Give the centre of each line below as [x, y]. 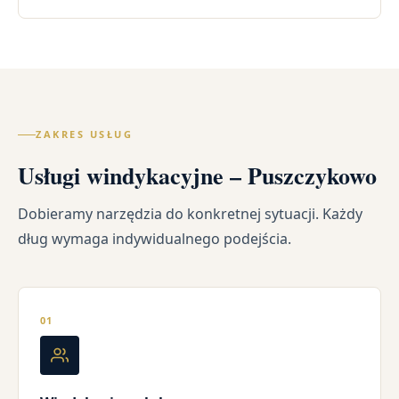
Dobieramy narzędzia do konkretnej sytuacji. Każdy [190, 214]
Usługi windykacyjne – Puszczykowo [197, 176]
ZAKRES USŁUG [84, 134]
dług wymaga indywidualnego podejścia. [155, 239]
